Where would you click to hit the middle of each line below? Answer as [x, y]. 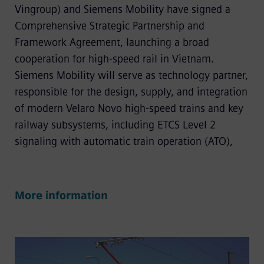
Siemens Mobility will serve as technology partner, [131, 76]
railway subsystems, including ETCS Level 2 [115, 125]
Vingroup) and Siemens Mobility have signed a [122, 10]
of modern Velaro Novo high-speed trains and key [129, 109]
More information [61, 196]
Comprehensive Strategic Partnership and [109, 26]
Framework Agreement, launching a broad [112, 43]
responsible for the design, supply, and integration [131, 92]
